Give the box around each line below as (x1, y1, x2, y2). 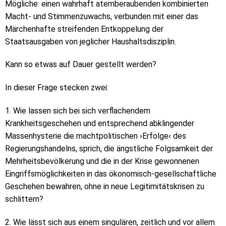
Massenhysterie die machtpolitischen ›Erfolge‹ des (5, 131, 186, 141)
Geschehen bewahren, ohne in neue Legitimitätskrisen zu (5, 181, 204, 191)
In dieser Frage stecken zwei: (5, 83, 108, 93)
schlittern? (5, 194, 43, 204)
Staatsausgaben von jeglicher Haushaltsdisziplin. (5, 36, 176, 46)
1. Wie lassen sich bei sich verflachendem (5, 105, 150, 116)
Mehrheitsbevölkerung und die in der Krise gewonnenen (5, 156, 199, 166)
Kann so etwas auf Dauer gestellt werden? (5, 60, 156, 70)
